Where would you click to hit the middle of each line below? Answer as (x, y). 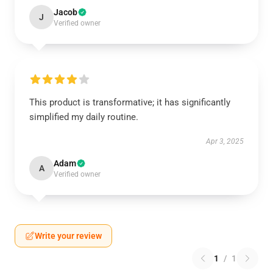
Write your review (68, 236)
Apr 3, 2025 (225, 141)
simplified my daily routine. (84, 117)
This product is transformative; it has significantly (130, 102)
